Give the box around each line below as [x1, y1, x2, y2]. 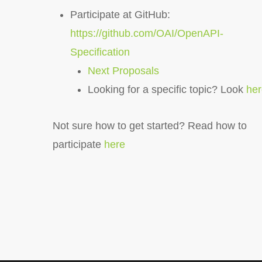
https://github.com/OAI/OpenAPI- [70, 27, 224, 39]
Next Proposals [88, 65, 160, 77]
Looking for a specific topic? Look [88, 84, 247, 95]
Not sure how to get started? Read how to [53, 120, 247, 132]
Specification [70, 46, 130, 58]
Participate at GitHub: [70, 9, 171, 20]
